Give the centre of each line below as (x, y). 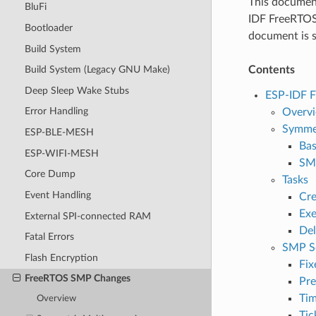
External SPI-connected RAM (87, 216)
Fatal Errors (49, 237)
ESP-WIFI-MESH (61, 153)
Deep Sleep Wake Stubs (77, 90)
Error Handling (56, 111)
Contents (271, 69)
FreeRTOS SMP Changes (77, 279)
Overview (57, 299)
